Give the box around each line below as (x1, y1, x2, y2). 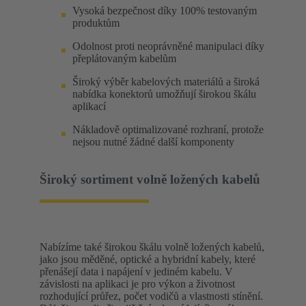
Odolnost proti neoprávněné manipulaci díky (72, 40, 264, 52)
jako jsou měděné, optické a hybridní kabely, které (40, 253, 255, 266)
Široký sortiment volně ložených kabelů (40, 171, 260, 186)
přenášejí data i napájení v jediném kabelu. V (40, 266, 233, 278)
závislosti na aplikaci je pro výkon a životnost (40, 278, 235, 290)
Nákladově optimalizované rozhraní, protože (72, 123, 264, 135)
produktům (72, 16, 120, 29)
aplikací (72, 100, 106, 112)
